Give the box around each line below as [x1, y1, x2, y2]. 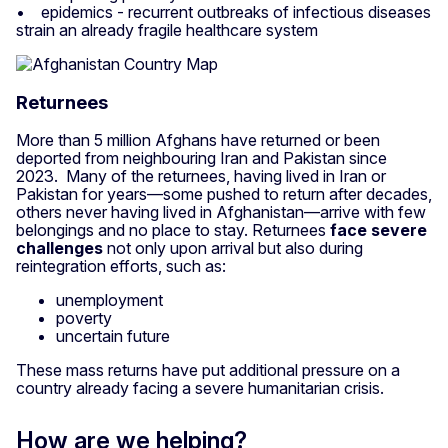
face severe [330, 220, 427, 241]
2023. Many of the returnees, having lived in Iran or [16, 166, 386, 187]
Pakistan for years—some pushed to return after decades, [16, 184, 432, 205]
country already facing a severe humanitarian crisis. [16, 378, 384, 399]
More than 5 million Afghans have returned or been [16, 130, 380, 151]
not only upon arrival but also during [103, 238, 363, 259]
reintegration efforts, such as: [16, 256, 230, 277]
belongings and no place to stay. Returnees [16, 220, 330, 241]
